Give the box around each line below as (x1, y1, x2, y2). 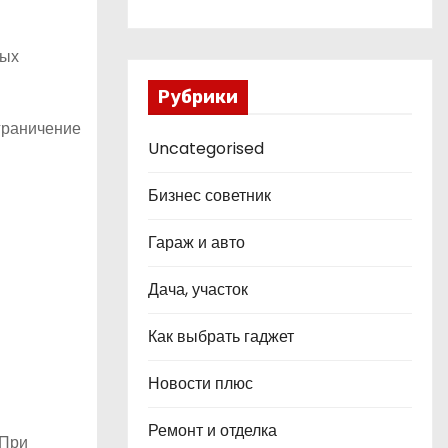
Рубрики (158, 86, 238, 108)
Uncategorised (148, 137, 264, 160)
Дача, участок (148, 278, 248, 301)
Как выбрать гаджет (148, 325, 294, 348)
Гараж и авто (148, 231, 245, 254)
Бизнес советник (148, 184, 271, 207)
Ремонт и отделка (148, 419, 277, 442)
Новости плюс (148, 372, 253, 395)
